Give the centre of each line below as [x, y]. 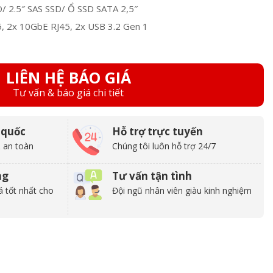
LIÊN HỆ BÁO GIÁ [68, 78]
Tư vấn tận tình [152, 176]
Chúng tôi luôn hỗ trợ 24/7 [164, 146]
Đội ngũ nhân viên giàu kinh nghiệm [182, 191]
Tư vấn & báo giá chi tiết [68, 93]
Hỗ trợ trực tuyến [158, 132]
